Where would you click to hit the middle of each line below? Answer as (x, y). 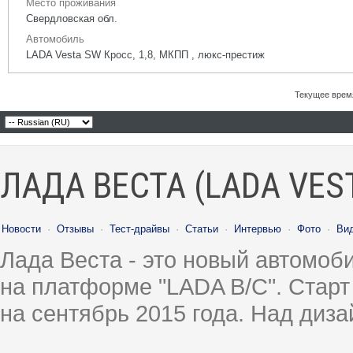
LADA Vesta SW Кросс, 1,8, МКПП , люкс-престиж (145, 55)
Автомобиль (55, 39)
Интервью (258, 229)
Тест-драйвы (139, 229)
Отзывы (75, 229)
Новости (21, 229)
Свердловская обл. (72, 19)
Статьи (202, 229)
